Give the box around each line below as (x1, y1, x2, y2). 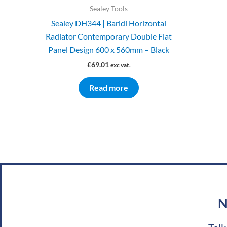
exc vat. (110, 61, 131, 68)
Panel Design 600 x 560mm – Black (48, 44, 169, 54)
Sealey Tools (90, 5, 128, 13)
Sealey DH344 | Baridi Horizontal (51, 18, 166, 28)
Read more (89, 83, 128, 93)
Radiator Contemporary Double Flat (46, 31, 172, 41)
